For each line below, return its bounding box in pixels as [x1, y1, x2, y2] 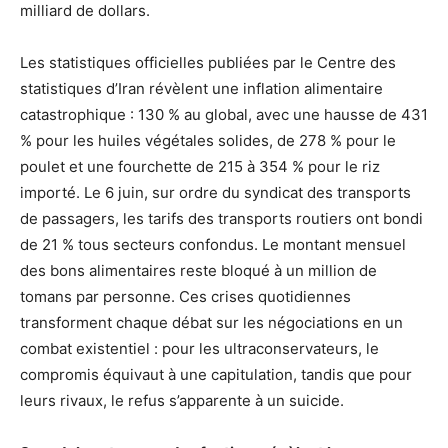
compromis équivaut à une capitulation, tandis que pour [20, 364, 412, 384]
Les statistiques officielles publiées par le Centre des [20, 52, 396, 72]
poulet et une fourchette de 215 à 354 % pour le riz [20, 156, 380, 176]
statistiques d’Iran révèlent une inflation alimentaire [20, 78, 383, 98]
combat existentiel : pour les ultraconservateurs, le [20, 338, 379, 358]
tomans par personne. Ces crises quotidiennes [20, 286, 351, 306]
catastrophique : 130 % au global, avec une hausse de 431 [20, 104, 428, 124]
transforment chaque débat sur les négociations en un [20, 312, 403, 332]
